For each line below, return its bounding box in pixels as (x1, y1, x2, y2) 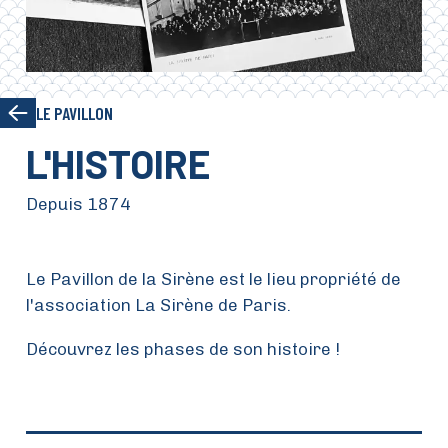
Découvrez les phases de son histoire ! (26, 338, 341, 359)
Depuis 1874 (26, 193, 132, 214)
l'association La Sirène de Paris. (26, 295, 292, 316)
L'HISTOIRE (26, 140, 211, 188)
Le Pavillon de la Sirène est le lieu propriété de (26, 269, 402, 290)
